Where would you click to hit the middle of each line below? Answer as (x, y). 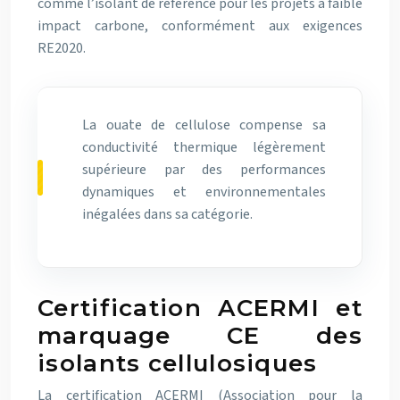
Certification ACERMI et (200, 308)
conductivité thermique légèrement (204, 147)
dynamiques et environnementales (204, 192)
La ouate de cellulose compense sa (204, 125)
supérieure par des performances (204, 170)
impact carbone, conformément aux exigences (200, 26)
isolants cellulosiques (178, 363)
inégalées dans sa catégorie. (167, 214)
